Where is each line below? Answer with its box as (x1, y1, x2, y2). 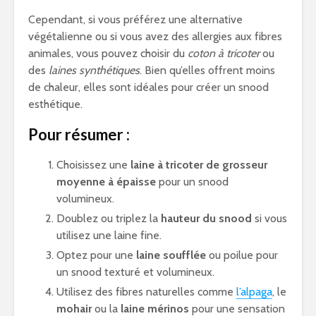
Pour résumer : (28, 125, 130, 144)
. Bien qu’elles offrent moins (140, 63, 275, 77)
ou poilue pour (206, 248, 278, 262)
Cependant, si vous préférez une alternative (28, 13, 243, 26)
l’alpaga (236, 285, 272, 298)
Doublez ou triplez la (56, 212, 161, 225)
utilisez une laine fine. (56, 229, 162, 242)
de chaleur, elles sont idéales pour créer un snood (28, 80, 269, 94)
